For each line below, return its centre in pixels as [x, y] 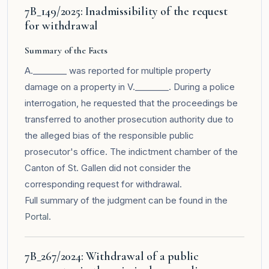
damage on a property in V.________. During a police [130, 86]
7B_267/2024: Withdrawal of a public [112, 256]
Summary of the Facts [66, 50]
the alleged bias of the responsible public [109, 135]
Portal [37, 216]
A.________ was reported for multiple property [118, 70]
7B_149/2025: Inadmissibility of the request [126, 11]
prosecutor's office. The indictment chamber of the [131, 151]
